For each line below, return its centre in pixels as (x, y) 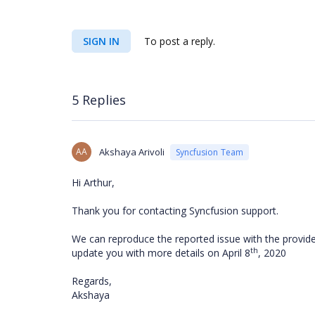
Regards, (93, 281)
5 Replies (99, 99)
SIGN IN (101, 41)
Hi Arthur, (93, 182)
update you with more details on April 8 (161, 253)
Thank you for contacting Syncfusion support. (176, 211)
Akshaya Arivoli (132, 152)
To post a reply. (178, 41)
